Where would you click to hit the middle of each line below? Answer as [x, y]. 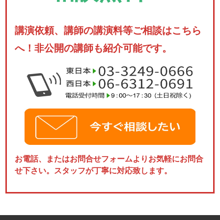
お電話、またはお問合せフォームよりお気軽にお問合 [109, 159]
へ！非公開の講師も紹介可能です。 [94, 48]
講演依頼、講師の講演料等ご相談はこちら [108, 30]
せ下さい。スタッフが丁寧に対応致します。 [94, 170]
